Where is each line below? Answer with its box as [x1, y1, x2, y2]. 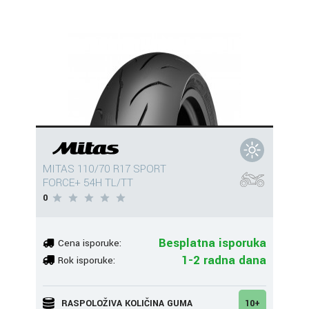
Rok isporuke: [58, 253, 115, 267]
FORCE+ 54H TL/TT [43, 175, 133, 190]
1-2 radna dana [181, 251, 266, 269]
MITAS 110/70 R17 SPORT [43, 161, 166, 177]
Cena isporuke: [58, 236, 121, 250]
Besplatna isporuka [159, 234, 266, 252]
